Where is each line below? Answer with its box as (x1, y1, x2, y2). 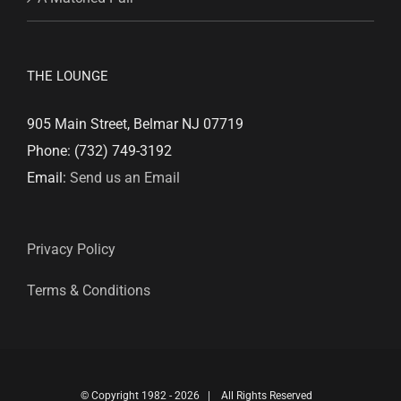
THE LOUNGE (27, 67, 108, 84)
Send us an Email (70, 168, 180, 186)
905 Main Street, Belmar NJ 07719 (27, 115, 243, 132)
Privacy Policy (27, 240, 115, 258)
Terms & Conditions (27, 281, 150, 299)
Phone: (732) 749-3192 (27, 141, 172, 159)
